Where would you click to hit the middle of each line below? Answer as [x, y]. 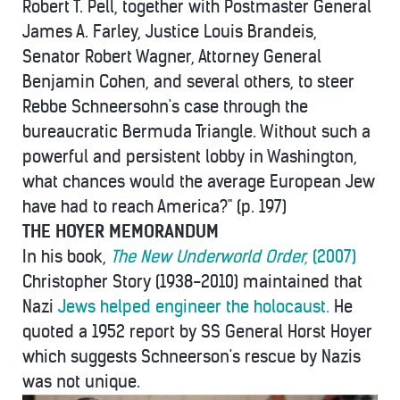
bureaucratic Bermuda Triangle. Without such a [196, 132]
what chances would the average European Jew [199, 182]
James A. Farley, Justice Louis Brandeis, [170, 32]
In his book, [67, 257]
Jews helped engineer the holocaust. [194, 307]
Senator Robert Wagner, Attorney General [172, 57]
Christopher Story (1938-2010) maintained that [192, 282]
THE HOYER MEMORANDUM [121, 232]
